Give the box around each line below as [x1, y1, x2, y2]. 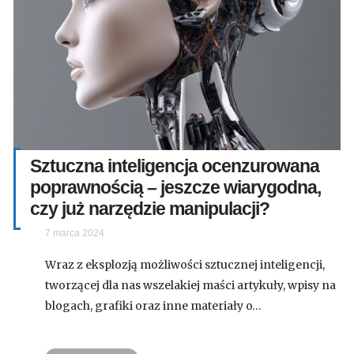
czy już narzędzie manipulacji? [30, 198, 269, 219]
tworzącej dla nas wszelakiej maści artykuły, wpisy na [45, 277, 336, 292]
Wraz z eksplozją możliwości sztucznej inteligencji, [45, 257, 325, 272]
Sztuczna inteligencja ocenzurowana [30, 155, 319, 176]
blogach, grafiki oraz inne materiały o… [45, 298, 262, 313]
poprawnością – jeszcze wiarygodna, [30, 176, 321, 198]
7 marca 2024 [45, 227, 104, 239]
